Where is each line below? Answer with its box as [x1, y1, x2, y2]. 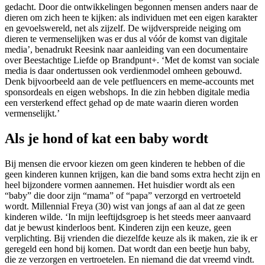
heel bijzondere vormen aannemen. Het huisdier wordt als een [5, 179, 235, 190]
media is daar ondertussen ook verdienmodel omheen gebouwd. [5, 65, 242, 76]
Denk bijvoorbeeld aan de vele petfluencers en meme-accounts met [5, 76, 254, 86]
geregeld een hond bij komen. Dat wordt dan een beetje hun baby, [5, 243, 250, 254]
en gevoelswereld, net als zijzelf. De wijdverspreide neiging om [5, 22, 241, 33]
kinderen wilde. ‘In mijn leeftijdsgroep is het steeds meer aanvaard [5, 211, 251, 222]
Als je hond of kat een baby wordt [5, 130, 208, 146]
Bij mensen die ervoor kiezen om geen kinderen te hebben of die [5, 158, 245, 169]
